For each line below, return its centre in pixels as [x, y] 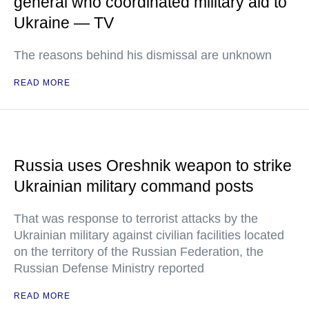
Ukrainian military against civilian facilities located [149, 235]
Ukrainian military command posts [134, 186]
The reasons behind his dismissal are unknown [143, 55]
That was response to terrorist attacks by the [136, 219]
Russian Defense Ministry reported [109, 268]
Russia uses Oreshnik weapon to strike [153, 166]
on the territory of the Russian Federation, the [139, 252]
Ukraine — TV [64, 23]
